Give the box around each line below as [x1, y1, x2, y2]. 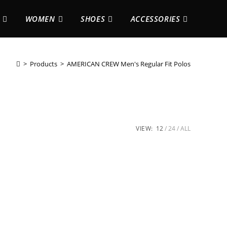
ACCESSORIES [130, 14, 180, 24]
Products [30, 59, 57, 68]
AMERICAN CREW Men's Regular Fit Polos [67, 59, 191, 68]
